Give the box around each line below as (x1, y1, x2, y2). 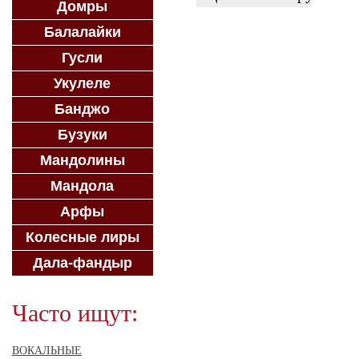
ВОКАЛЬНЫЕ (12, 345, 82, 357)
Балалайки (43, 24, 121, 40)
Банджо (54, 101, 111, 117)
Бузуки (57, 127, 107, 143)
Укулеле (54, 75, 111, 91)
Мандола (50, 178, 115, 194)
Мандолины (39, 152, 125, 168)
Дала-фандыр (32, 255, 132, 271)
